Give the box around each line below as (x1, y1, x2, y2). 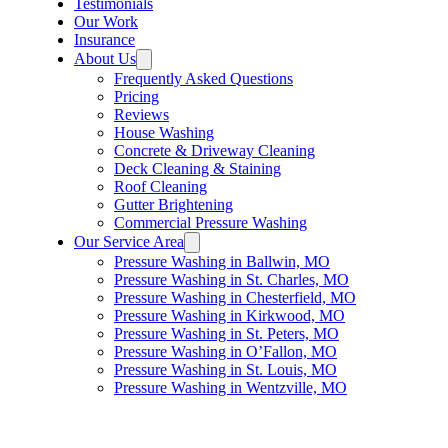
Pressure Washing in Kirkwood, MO (114, 307, 345, 324)
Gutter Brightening (114, 196, 233, 213)
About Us (74, 50, 136, 67)
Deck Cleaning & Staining (114, 160, 281, 177)
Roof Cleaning (114, 178, 207, 195)
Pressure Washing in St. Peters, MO (114, 325, 339, 342)
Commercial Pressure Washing (114, 214, 307, 231)
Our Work (74, 13, 138, 30)
